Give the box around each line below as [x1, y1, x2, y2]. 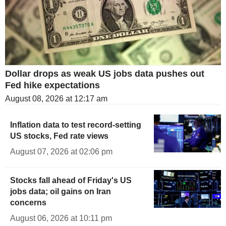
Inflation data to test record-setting [10, 121, 141, 130]
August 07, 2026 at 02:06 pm [10, 147, 112, 156]
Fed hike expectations [5, 80, 100, 91]
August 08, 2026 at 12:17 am [5, 94, 107, 103]
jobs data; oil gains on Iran [10, 187, 111, 196]
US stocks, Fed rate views [10, 132, 108, 141]
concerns [10, 198, 46, 207]
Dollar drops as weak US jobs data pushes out [5, 69, 204, 79]
